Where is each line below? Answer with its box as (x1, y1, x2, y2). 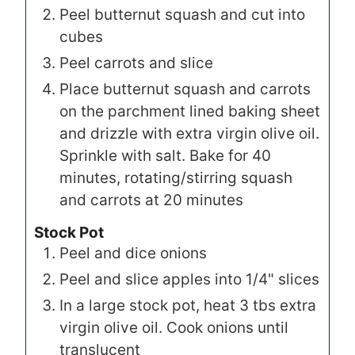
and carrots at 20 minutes (59, 190, 243, 209)
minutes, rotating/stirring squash (59, 168, 292, 187)
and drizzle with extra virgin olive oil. (59, 124, 319, 143)
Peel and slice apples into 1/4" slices (59, 270, 319, 289)
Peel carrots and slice (59, 53, 213, 72)
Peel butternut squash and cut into (59, 5, 305, 24)
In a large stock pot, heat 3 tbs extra (59, 296, 316, 315)
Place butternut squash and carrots (59, 79, 311, 98)
